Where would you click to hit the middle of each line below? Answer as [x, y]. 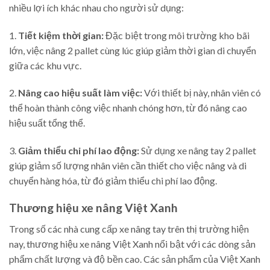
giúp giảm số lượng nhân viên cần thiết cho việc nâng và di [128, 166]
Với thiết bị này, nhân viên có [202, 93]
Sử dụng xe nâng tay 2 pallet [198, 151]
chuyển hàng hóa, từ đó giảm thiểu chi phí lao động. [113, 181]
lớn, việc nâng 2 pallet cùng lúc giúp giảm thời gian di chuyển [133, 50]
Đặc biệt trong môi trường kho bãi [177, 35]
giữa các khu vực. [45, 65]
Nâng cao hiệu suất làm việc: [80, 93]
